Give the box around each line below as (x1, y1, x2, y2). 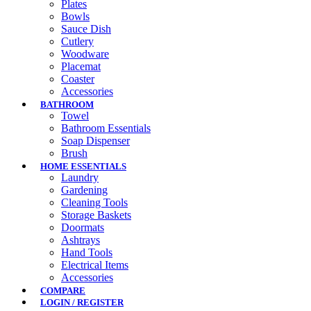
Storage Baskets (61, 209, 131, 221)
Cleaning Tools (61, 196, 128, 209)
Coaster (61, 73, 94, 85)
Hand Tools (61, 246, 112, 259)
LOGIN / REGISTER (40, 297, 124, 308)
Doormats (61, 221, 104, 234)
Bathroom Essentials (61, 122, 151, 135)
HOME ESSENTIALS (40, 161, 126, 172)
